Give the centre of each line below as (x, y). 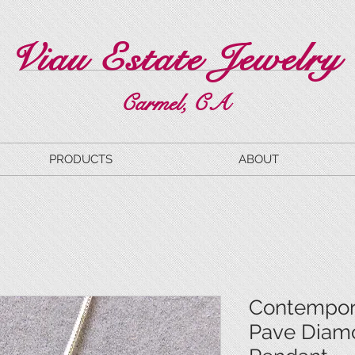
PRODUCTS (80, 159)
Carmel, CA (175, 103)
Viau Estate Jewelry (175, 59)
